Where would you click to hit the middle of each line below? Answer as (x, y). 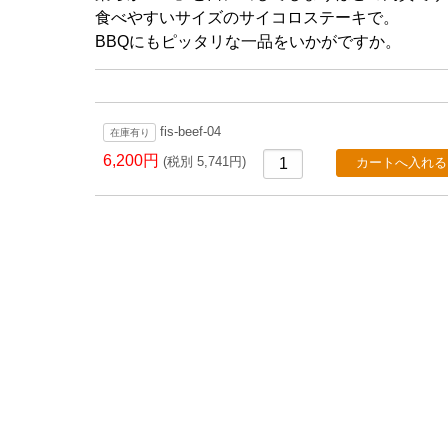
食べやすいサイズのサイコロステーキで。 (247, 18)
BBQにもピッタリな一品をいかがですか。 (248, 42)
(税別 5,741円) (205, 161)
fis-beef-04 (188, 132)
